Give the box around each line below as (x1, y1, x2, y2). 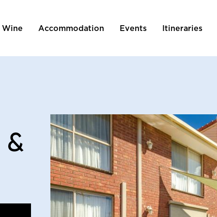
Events (119, 24, 147, 32)
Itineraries (162, 24, 202, 32)
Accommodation (38, 24, 104, 32)
